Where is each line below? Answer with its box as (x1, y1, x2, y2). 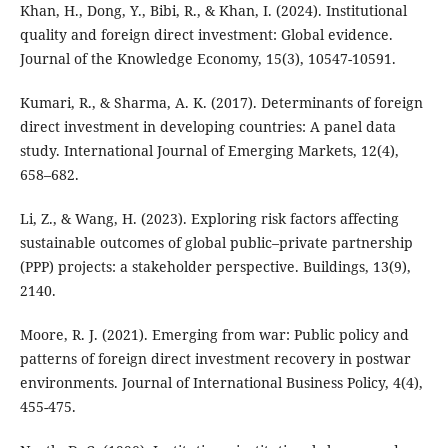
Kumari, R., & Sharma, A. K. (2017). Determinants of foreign (19, 92, 423, 112)
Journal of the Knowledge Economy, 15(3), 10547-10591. (19, 48, 396, 68)
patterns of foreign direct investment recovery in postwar (19, 348, 411, 368)
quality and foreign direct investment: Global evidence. (19, 24, 393, 44)
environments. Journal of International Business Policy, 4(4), (19, 372, 423, 392)
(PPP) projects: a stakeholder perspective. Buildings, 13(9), (19, 256, 411, 276)
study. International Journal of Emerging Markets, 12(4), (19, 140, 399, 160)
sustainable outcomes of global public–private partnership (19, 232, 413, 252)
